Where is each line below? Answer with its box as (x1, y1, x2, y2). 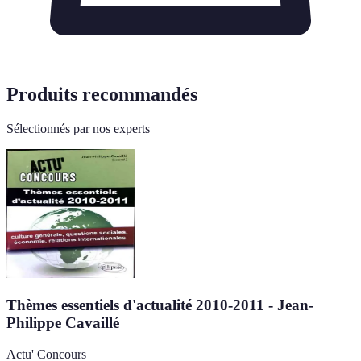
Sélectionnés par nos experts (6, 122, 150, 136)
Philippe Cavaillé (6, 313, 119, 331)
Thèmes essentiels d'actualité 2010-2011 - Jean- (6, 296, 313, 313)
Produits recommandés (6, 84, 197, 106)
